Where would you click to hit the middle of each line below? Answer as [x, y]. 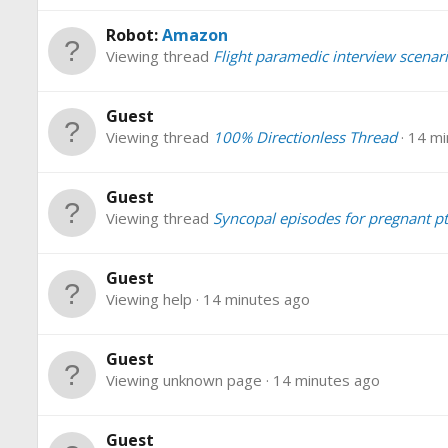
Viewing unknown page [186, 380]
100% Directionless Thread [305, 137]
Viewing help [151, 299]
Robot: [134, 35]
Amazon [195, 35]
